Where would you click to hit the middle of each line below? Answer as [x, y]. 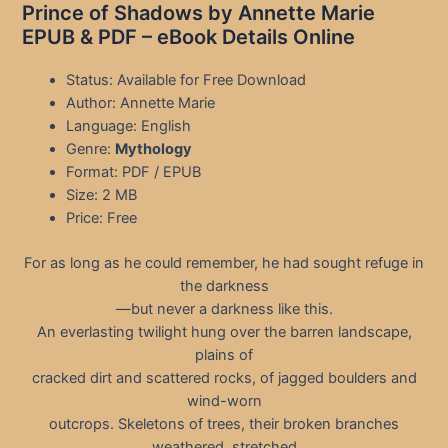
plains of [224, 355]
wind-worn [224, 401]
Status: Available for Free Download [186, 80]
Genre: [91, 149]
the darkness [224, 286]
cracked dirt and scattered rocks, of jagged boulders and [224, 378]
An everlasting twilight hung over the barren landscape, [224, 332]
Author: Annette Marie [141, 103]
